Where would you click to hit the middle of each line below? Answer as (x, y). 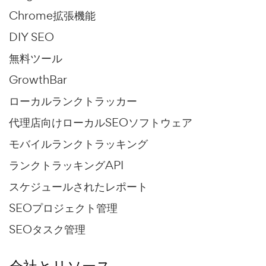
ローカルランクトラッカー (73, 101)
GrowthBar (38, 80)
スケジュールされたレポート (78, 187)
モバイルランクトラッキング (78, 144)
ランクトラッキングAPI (66, 165)
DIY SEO (31, 37)
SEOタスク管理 (47, 229)
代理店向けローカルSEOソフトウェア (101, 123)
